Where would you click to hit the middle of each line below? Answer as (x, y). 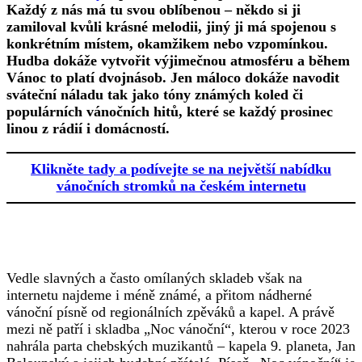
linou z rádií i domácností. (88, 128)
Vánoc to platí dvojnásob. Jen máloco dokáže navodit (173, 77)
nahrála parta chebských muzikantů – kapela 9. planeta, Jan (181, 345)
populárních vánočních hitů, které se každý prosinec (170, 111)
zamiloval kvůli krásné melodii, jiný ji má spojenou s (171, 26)
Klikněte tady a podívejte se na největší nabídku (181, 168)
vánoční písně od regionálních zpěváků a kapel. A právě (170, 311)
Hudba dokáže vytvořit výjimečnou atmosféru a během (178, 60)
